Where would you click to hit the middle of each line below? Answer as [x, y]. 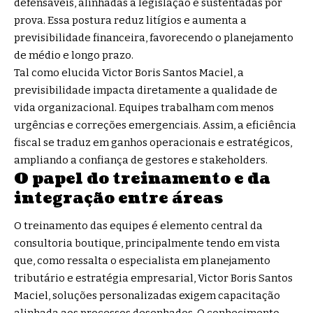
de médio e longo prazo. [74, 55]
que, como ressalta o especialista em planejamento [142, 261]
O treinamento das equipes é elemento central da [138, 226]
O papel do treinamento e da [142, 178]
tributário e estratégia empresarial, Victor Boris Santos [153, 278]
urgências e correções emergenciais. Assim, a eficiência [155, 125]
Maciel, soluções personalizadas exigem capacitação [147, 296]
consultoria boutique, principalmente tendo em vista [147, 243]
